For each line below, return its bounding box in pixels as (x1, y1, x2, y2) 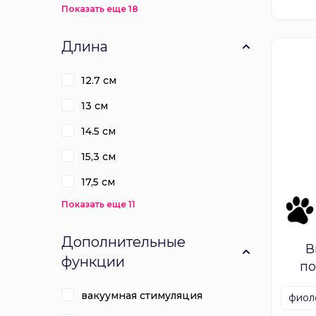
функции (61, 253, 125, 270)
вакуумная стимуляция (81, 289, 202, 302)
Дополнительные (61, 233, 186, 250)
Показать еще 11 (61, 199, 135, 209)
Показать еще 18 (61, 4, 138, 14)
